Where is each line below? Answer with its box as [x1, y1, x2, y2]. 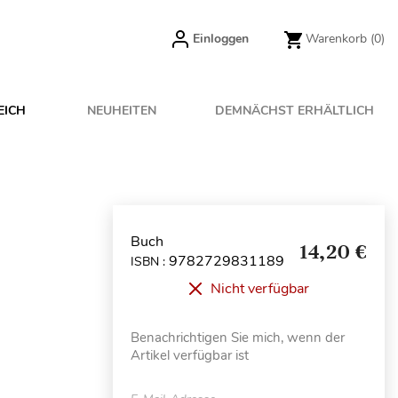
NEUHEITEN [87, 102, 157, 119]
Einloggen [193, 30, 249, 47]
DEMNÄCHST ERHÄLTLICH [215, 102, 374, 119]
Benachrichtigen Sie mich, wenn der [131, 329, 345, 346]
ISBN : [131, 252, 169, 270]
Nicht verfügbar [210, 279, 309, 298]
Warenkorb [306, 30, 367, 47]
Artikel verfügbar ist [131, 346, 249, 364]
